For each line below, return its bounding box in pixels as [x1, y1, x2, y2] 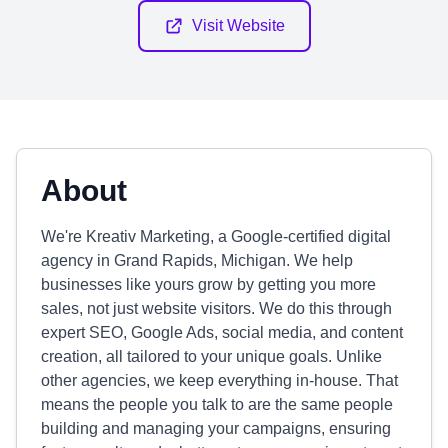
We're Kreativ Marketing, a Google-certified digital [41, 228, 391, 245]
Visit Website [191, 17, 285, 34]
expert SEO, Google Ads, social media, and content [41, 324, 403, 341]
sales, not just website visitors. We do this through [41, 300, 392, 317]
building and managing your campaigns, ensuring [41, 420, 391, 437]
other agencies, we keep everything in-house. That [41, 372, 398, 389]
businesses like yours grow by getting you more [41, 276, 376, 293]
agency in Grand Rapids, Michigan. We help [41, 252, 353, 269]
